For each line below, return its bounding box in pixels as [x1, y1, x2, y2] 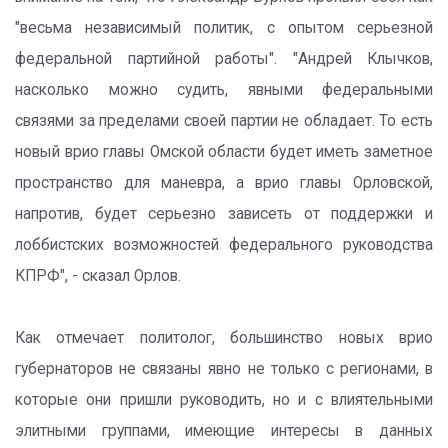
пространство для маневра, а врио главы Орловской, [15, 174, 433, 192]
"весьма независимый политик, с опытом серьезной [15, 19, 433, 37]
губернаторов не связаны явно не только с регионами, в [15, 360, 433, 378]
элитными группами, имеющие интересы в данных [15, 422, 433, 440]
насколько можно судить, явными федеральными [15, 81, 433, 99]
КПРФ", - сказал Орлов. [15, 267, 181, 285]
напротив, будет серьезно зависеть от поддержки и [15, 205, 433, 223]
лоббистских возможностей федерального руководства [15, 236, 433, 254]
